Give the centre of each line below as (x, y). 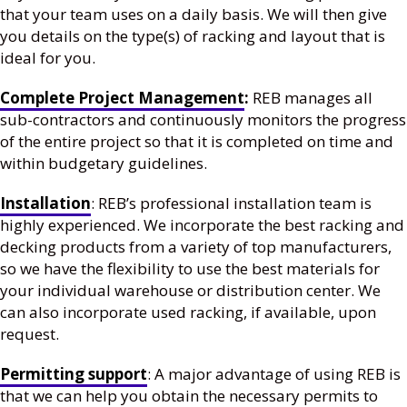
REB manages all (313, 98)
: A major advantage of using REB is (274, 374)
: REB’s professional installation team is (231, 203)
